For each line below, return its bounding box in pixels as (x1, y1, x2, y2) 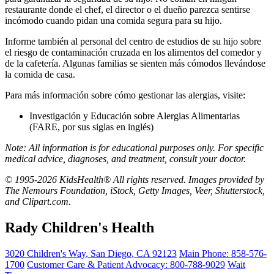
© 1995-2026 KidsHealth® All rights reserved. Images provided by (5, 174, 264, 185)
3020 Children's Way (5, 248, 86, 259)
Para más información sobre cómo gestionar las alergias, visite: (5, 90, 250, 100)
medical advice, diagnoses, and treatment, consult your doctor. (5, 154, 246, 164)
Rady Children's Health (5, 219, 154, 235)
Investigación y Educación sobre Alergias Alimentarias (29, 111, 240, 121)
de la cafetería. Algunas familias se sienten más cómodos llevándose (5, 58, 265, 68)
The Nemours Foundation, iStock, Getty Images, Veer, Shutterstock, (5, 185, 265, 196)
